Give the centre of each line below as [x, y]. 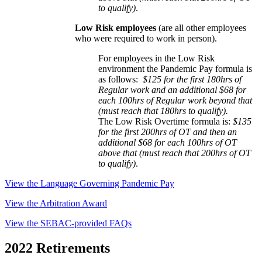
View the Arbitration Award [56, 204]
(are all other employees [201, 28]
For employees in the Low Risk [156, 58]
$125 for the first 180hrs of [192, 80]
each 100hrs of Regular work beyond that [175, 101]
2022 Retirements [57, 248]
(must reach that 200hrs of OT [195, 153]
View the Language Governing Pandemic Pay [89, 184]
